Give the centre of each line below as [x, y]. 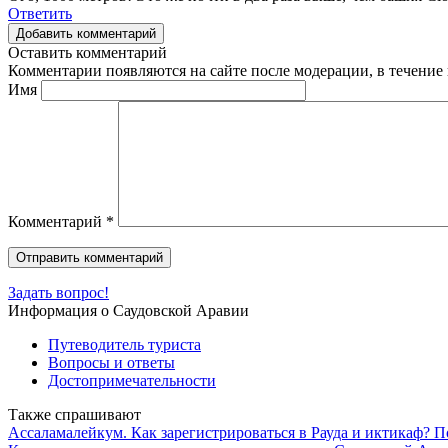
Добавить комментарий [86, 33]
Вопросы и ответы [111, 362]
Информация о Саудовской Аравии [128, 310]
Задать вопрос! [58, 292]
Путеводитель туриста [124, 344]
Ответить [40, 13]
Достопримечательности [132, 380]
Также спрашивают [74, 414]
